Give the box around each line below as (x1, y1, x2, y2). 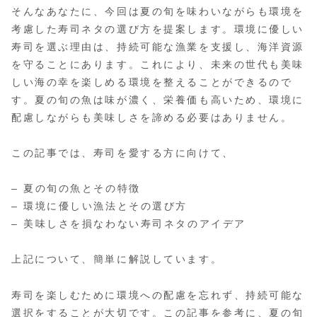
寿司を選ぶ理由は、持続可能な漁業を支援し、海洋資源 (11, 40, 304, 52)
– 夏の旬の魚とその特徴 (11, 183, 141, 195)
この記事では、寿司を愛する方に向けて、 (11, 146, 234, 158)
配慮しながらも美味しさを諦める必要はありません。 (11, 111, 293, 123)
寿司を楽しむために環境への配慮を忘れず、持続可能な (11, 289, 304, 301)
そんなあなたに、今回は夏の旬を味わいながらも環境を (11, 5, 304, 17)
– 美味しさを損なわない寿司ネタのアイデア (11, 218, 246, 230)
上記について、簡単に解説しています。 (11, 253, 223, 265)
